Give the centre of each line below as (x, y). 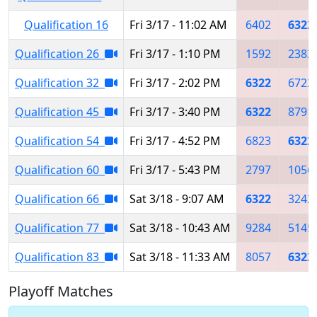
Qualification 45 (60, 111)
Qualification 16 (66, 24)
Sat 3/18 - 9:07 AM (177, 198)
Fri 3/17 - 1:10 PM (175, 53)
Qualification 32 (60, 82)
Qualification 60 (60, 169)
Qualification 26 (60, 53)
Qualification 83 (60, 257)
